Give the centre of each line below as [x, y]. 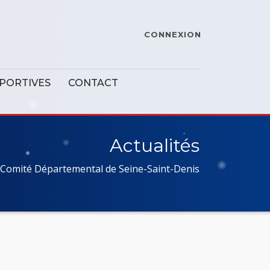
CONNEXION [173, 34]
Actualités [155, 146]
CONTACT [93, 83]
